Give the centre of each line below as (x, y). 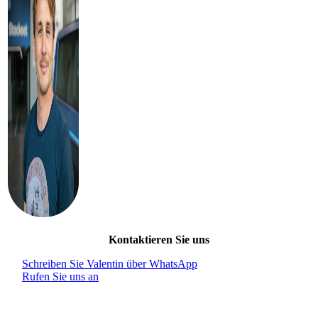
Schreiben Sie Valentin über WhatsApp (110, 263)
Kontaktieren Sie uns (159, 239)
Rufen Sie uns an (60, 276)
